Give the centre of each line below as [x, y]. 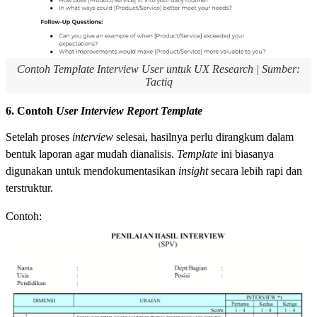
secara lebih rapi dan [257, 171]
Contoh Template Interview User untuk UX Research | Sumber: [158, 69]
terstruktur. [29, 188]
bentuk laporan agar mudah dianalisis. [91, 154]
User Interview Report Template [129, 111]
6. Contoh [31, 111]
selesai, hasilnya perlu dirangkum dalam [205, 137]
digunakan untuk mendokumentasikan [92, 171]
